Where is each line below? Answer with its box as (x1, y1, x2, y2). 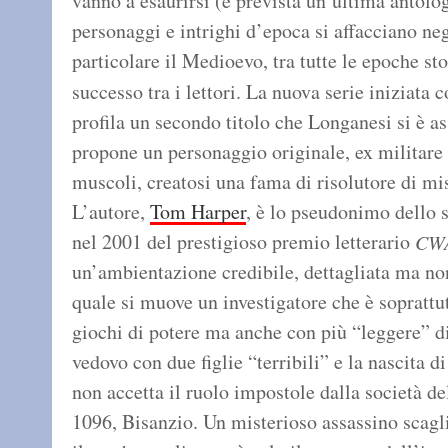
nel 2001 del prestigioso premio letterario (72, 228, 415, 256)
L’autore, (72, 198, 150, 226)
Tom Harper (150, 198, 246, 226)
